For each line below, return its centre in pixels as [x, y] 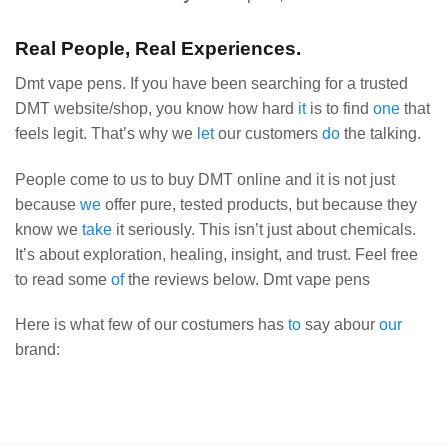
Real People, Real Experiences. [158, 49]
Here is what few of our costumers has [151, 325]
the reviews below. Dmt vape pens [247, 279]
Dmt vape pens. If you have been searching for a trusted [211, 83]
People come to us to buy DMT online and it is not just [205, 179]
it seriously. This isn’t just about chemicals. [264, 229]
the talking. [380, 133]
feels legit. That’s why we [106, 133]
